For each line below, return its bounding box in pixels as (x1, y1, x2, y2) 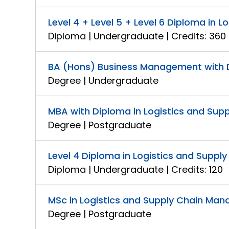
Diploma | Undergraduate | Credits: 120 (48, 163, 223, 176)
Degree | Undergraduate (48, 74, 159, 87)
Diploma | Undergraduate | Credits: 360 (48, 30, 226, 42)
